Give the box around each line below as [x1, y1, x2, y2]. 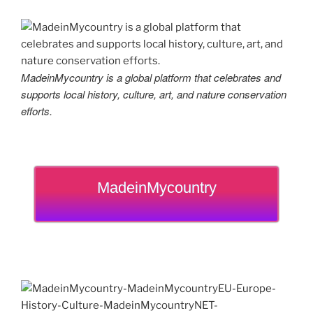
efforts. [21, 103, 52, 118]
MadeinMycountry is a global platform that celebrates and [21, 69, 281, 85]
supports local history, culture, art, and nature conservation [21, 86, 286, 101]
